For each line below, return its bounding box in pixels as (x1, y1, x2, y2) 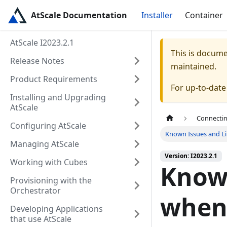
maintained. (171, 61, 216, 72)
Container (184, 10, 223, 21)
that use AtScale (10, 213, 71, 224)
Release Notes (10, 55, 64, 66)
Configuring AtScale (10, 120, 86, 131)
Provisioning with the (10, 175, 92, 186)
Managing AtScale (10, 138, 79, 149)
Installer (141, 10, 173, 21)
